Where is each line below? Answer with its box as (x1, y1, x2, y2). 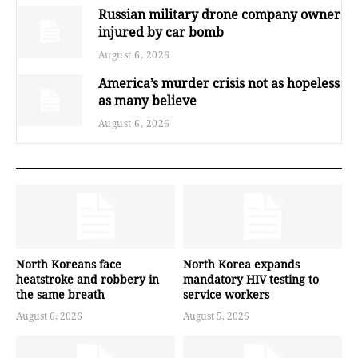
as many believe (97, 92, 197, 110)
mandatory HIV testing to (183, 272, 319, 288)
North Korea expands (183, 257, 300, 272)
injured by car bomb (97, 23, 224, 42)
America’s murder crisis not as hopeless (97, 74, 340, 93)
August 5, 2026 (183, 309, 249, 324)
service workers (183, 287, 269, 303)
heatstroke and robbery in (16, 272, 159, 288)
